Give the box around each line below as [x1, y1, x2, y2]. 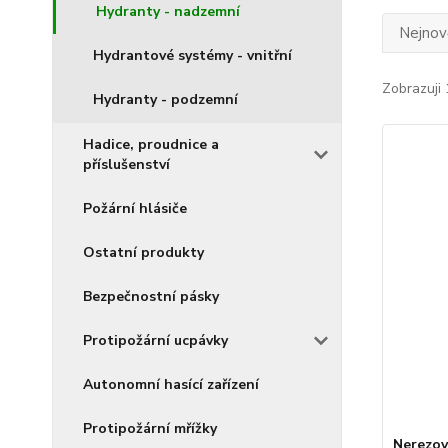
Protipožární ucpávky [83, 331, 228, 350]
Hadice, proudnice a [83, 135, 219, 154]
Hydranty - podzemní [93, 90, 238, 109]
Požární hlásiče [83, 199, 187, 218]
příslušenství [83, 155, 170, 174]
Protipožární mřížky [83, 419, 217, 438]
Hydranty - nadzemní [96, 2, 240, 21]
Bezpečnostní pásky [83, 287, 219, 306]
